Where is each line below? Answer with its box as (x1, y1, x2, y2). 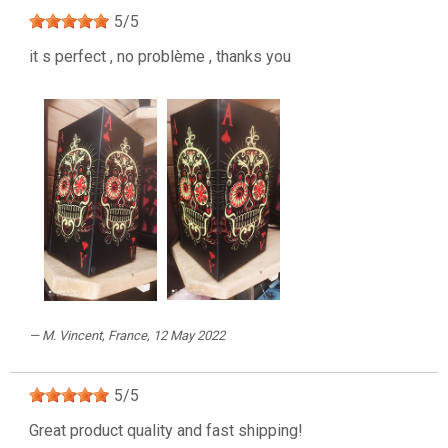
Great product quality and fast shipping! (29, 420, 303, 440)
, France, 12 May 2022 (102, 327, 225, 343)
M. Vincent (42, 327, 102, 343)
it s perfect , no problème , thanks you (29, 47, 291, 67)
